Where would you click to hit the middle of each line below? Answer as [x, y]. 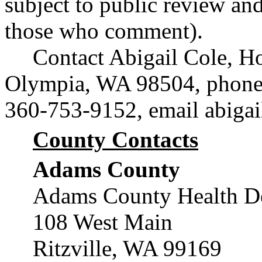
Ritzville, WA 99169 [127, 248]
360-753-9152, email [105, 110]
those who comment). [104, 31]
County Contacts [116, 139]
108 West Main [103, 222]
